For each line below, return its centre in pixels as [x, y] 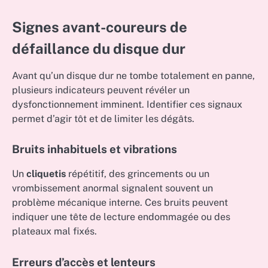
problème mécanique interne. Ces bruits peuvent [120, 203]
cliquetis [46, 174]
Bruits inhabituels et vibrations [95, 149]
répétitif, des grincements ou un [138, 174]
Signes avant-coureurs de [100, 27]
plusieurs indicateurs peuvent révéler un [101, 90]
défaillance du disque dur [99, 49]
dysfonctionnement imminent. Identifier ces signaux [127, 105]
